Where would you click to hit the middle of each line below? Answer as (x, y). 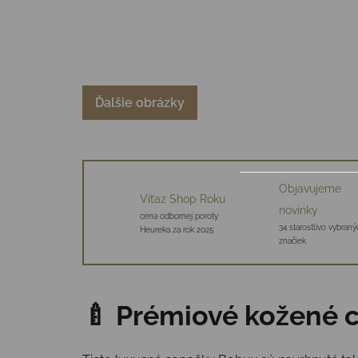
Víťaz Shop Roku (183, 199)
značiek (292, 241)
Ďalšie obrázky (140, 102)
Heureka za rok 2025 (177, 230)
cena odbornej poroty (179, 217)
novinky (298, 210)
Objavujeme (310, 188)
